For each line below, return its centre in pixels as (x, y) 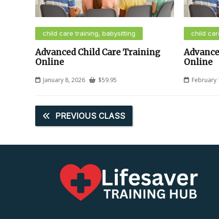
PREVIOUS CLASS (90, 116)
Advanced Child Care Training (98, 53)
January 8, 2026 (64, 80)
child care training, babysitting (89, 33)
